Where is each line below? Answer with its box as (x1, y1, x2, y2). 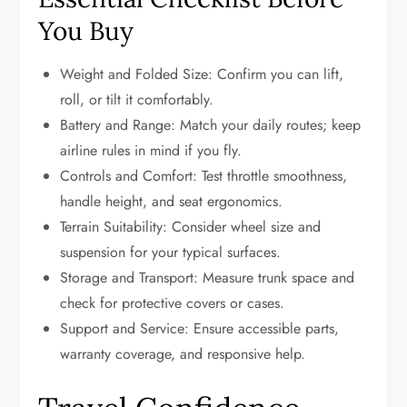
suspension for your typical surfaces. (60, 242, 282, 263)
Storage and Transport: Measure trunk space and (60, 267, 355, 288)
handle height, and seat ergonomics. (60, 191, 283, 212)
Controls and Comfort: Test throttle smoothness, (60, 165, 348, 186)
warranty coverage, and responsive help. (60, 343, 306, 364)
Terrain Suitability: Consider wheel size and (60, 216, 322, 237)
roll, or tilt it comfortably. (60, 89, 214, 110)
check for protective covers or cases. (60, 293, 285, 313)
